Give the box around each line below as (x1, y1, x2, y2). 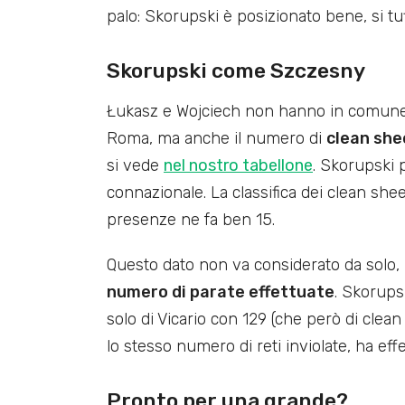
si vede (107, 155, 164, 175)
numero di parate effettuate (107, 282, 334, 303)
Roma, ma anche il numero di (107, 127, 326, 148)
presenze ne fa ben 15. (107, 209, 275, 230)
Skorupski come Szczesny (107, 57, 365, 83)
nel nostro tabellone (164, 155, 313, 175)
